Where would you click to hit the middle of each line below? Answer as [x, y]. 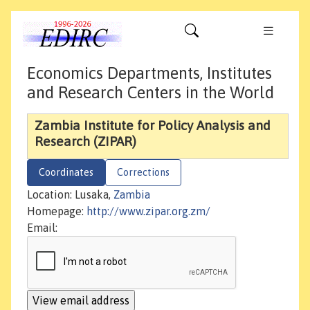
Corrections [143, 173]
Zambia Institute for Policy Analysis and [153, 126]
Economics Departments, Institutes [149, 73]
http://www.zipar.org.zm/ [148, 211]
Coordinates [66, 173]
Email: [42, 228]
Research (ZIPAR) [85, 142]
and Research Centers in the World [151, 93]
